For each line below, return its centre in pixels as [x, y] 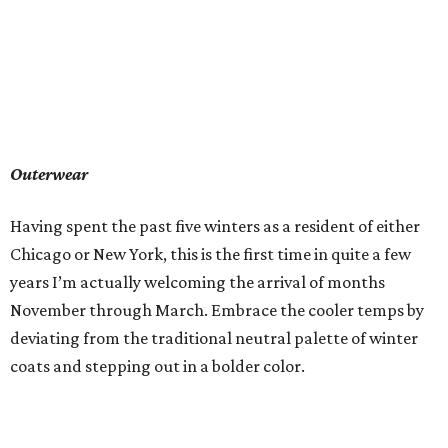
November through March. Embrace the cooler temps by [217, 310]
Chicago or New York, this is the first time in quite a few [210, 254]
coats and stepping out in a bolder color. [157, 366]
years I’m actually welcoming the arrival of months [197, 282]
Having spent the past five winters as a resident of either [215, 226]
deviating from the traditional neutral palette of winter [214, 338]
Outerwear [49, 174]
